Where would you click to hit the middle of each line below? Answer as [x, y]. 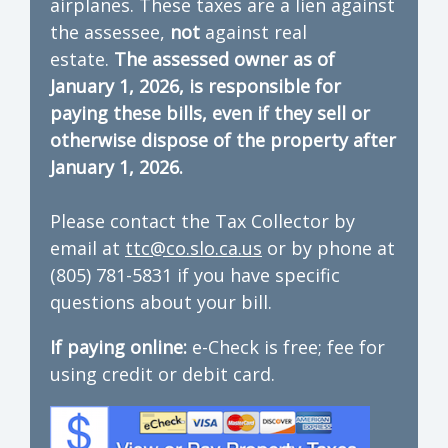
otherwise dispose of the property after [223, 139]
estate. [82, 58]
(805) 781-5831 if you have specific [195, 274]
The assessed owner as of [224, 58]
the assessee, [110, 31]
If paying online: [118, 346]
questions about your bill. [163, 301]
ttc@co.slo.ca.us [193, 247]
